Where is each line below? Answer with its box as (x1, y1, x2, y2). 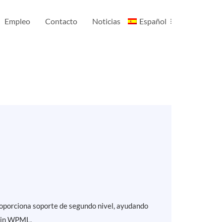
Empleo (4, 16, 31, 26)
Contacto (45, 16, 78, 26)
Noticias (92, 16, 121, 26)
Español (139, 16, 166, 26)
